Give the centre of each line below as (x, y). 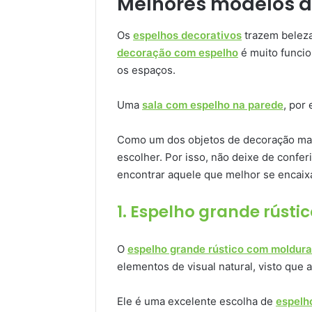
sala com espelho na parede (213, 104)
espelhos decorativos (187, 35)
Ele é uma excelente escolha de (196, 301)
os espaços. (146, 70)
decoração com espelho (178, 52)
